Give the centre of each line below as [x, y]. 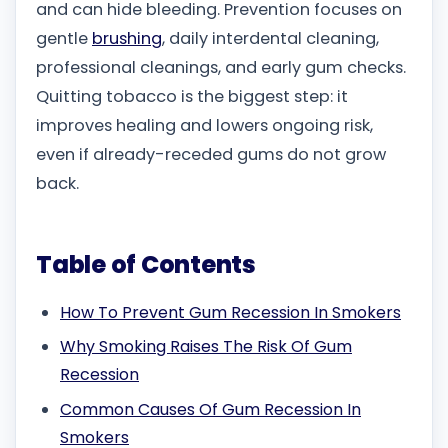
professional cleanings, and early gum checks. [221, 68]
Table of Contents [146, 265]
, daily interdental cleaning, [270, 39]
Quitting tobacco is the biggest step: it [192, 97]
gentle [64, 39]
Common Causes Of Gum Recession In [210, 409]
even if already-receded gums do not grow [211, 155]
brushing [127, 39]
